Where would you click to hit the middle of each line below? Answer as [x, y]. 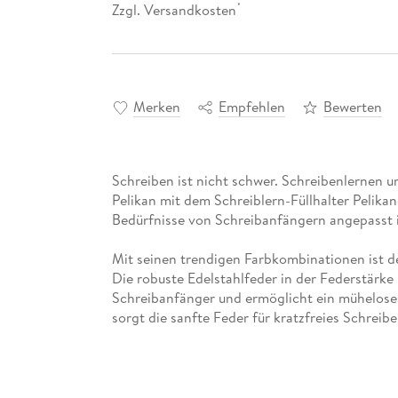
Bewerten [352, 107]
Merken [156, 107]
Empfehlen [251, 107]
